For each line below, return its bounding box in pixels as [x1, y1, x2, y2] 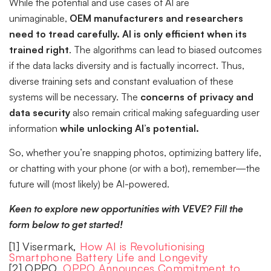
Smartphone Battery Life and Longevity [9, 250, 207, 264]
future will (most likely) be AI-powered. [9, 178, 169, 191]
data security [9, 106, 70, 119]
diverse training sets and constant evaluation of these [9, 75, 233, 88]
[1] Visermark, [9, 240, 80, 253]
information [9, 122, 60, 135]
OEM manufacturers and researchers [70, 12, 243, 25]
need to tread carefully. [9, 28, 120, 41]
